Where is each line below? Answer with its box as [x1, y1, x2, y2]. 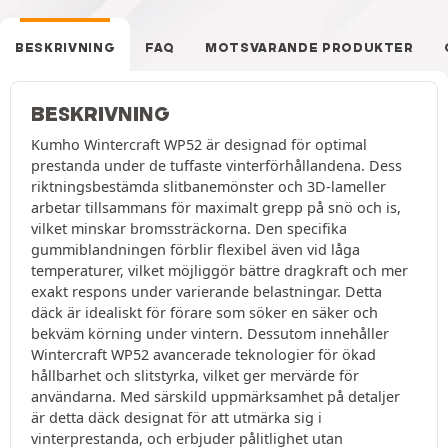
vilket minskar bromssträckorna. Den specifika [31, 219, 347, 239]
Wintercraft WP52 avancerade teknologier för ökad [31, 345, 376, 365]
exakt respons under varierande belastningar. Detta [31, 282, 382, 302]
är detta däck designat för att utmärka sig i [31, 408, 322, 428]
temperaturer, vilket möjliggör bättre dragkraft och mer [31, 261, 408, 281]
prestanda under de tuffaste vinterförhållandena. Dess [31, 156, 402, 176]
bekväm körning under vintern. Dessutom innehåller [31, 324, 389, 344]
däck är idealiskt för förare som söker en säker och [31, 303, 378, 323]
